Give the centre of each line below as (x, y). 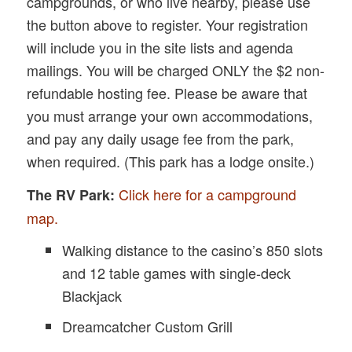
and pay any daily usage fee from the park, (161, 139)
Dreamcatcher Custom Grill (148, 326)
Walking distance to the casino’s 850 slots (193, 250)
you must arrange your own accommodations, (170, 116)
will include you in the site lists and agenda (160, 48)
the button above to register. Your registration (168, 25)
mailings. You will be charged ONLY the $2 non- (176, 70)
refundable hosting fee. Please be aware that (167, 93)
